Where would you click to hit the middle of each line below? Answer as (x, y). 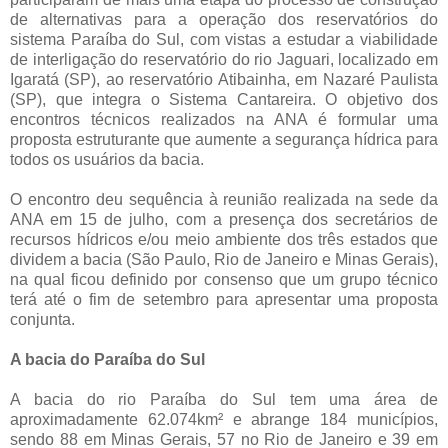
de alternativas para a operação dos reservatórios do (224, 19)
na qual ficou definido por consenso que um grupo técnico (224, 279)
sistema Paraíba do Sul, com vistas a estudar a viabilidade (224, 39)
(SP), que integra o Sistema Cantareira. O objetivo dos (224, 99)
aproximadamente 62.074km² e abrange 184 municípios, (224, 419)
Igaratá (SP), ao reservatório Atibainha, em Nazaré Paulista (224, 79)
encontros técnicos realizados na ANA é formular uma (224, 119)
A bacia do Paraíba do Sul (107, 359)
